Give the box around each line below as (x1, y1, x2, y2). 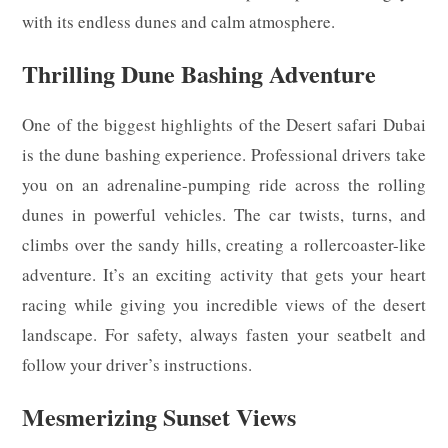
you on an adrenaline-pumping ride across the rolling (22, 172, 426, 196)
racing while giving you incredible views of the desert (22, 292, 426, 316)
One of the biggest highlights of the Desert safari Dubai (22, 112, 426, 136)
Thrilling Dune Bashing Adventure (22, 55, 377, 91)
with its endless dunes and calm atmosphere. (22, 9, 336, 33)
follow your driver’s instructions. (22, 352, 253, 376)
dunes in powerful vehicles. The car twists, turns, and (22, 202, 426, 226)
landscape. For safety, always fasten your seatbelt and (22, 322, 426, 346)
